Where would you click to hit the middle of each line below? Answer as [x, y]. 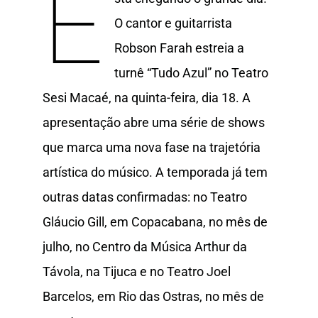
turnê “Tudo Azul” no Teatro [192, 72]
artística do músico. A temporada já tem [155, 172]
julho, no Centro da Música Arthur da [145, 246]
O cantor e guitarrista [174, 23]
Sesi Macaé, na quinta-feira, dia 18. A [147, 97]
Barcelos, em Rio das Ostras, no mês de [153, 296]
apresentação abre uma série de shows [154, 122]
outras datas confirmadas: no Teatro [145, 197]
